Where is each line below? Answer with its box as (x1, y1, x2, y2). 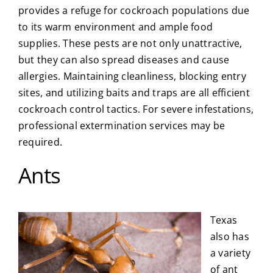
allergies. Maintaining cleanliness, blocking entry (18, 69, 246, 83)
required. (18, 135, 63, 149)
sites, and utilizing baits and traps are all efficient (18, 86, 250, 100)
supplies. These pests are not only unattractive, (18, 37, 243, 51)
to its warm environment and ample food (18, 20, 213, 34)
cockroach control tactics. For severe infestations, (18, 102, 254, 116)
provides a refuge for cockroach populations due (18, 4, 250, 18)
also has (210, 229, 249, 243)
